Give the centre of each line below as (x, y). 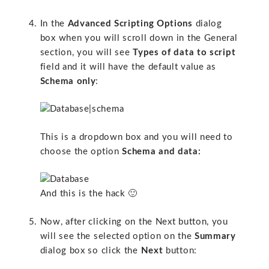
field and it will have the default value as (128, 67)
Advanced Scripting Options (130, 23)
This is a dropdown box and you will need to (136, 137)
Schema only (68, 81)
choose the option (81, 151)
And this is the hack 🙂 (89, 194)
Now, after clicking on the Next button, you (134, 222)
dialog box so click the (90, 250)
